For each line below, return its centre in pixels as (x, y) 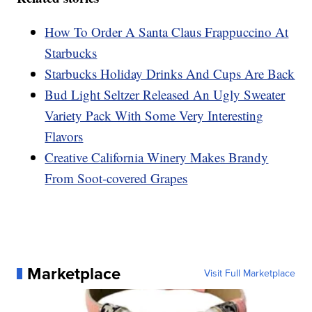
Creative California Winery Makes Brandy (157, 157)
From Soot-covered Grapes (116, 178)
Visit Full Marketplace (249, 273)
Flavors (64, 136)
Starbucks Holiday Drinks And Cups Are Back (170, 73)
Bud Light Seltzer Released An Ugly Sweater (165, 94)
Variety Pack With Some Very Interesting (154, 115)
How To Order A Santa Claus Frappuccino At (167, 31)
